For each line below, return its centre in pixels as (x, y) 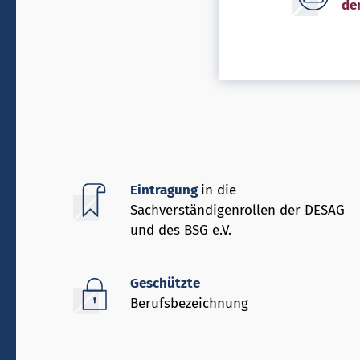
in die (219, 190)
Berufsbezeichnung (189, 303)
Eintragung (166, 190)
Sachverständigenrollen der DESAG (237, 211)
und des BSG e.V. (181, 231)
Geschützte (165, 283)
